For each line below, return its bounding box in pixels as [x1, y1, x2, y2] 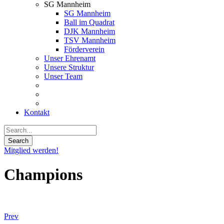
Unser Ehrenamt [44, 54, 95, 62]
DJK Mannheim [64, 27, 115, 35]
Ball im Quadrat [64, 18, 114, 26]
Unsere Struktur [44, 63, 94, 71]
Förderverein [64, 45, 104, 53]
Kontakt [24, 108, 49, 116]
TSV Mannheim [64, 36, 115, 44]
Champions [4, 165, 82, 184]
